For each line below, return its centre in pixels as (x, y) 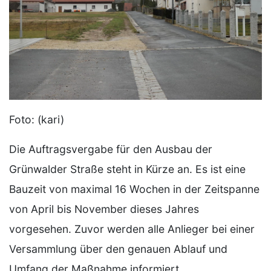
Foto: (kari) (37, 119)
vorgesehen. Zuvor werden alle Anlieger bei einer (132, 229)
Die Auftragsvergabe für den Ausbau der (111, 149)
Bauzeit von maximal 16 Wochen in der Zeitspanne (134, 189)
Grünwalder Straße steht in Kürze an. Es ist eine (127, 169)
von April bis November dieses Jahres (104, 209)
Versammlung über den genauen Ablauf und (118, 249)
